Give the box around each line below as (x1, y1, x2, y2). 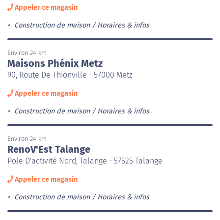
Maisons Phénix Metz (7, 57, 103, 69)
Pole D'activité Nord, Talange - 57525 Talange (7, 156, 163, 165)
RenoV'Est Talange (7, 143, 90, 155)
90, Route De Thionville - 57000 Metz (7, 70, 133, 80)
